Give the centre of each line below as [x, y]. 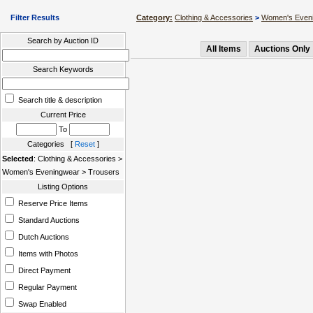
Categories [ [51, 144]
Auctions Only [282, 49]
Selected [18, 159]
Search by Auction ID [63, 41]
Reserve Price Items [52, 203]
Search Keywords [63, 69]
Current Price [63, 115]
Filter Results [35, 17]
